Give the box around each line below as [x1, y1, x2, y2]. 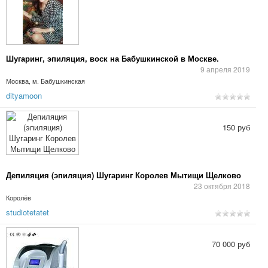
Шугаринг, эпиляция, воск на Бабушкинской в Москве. [6, 53, 219, 64]
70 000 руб [212, 238, 250, 249]
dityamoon [6, 90, 42, 101]
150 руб [223, 121, 250, 133]
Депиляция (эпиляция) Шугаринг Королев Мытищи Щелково [6, 169, 241, 181]
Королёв [6, 193, 31, 202]
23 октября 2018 [194, 181, 250, 191]
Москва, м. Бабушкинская [6, 77, 85, 86]
